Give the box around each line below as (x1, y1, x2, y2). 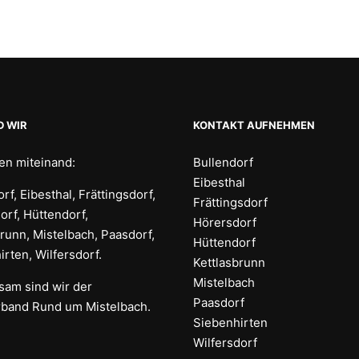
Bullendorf (193, 155, 254, 170)
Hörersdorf (193, 215, 257, 230)
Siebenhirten (193, 315, 268, 330)
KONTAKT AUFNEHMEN (193, 119, 316, 131)
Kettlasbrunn (193, 255, 266, 270)
